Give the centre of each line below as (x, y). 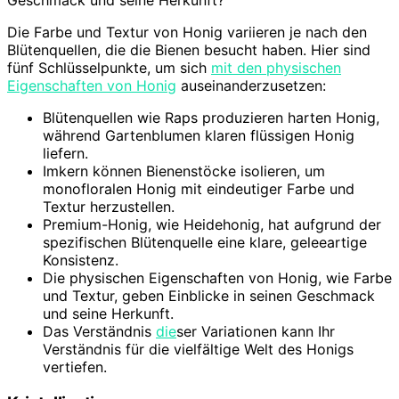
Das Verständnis (99, 331)
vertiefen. (75, 366)
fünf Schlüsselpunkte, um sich (109, 67)
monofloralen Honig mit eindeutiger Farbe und (199, 188)
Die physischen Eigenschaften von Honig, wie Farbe (217, 277)
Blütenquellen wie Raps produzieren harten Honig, (211, 117)
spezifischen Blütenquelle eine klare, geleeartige (205, 242)
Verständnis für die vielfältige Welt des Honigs (198, 349)
